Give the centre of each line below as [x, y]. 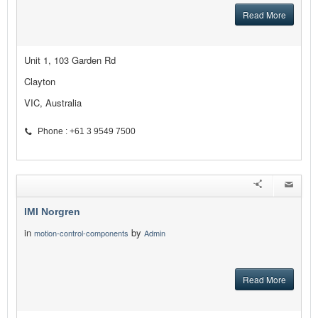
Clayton [40, 82]
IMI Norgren [52, 212]
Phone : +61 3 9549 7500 [87, 132]
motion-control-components [81, 233]
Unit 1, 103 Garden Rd [70, 60]
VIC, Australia [53, 103]
